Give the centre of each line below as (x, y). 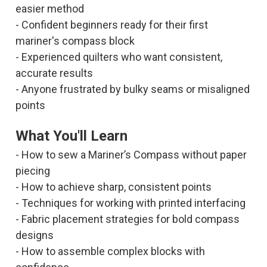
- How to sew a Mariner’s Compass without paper (131, 154)
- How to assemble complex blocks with (110, 251)
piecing (32, 170)
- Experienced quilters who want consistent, (119, 57)
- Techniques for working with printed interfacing (130, 203)
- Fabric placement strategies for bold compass (127, 219)
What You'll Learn (71, 136)
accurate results (54, 73)
